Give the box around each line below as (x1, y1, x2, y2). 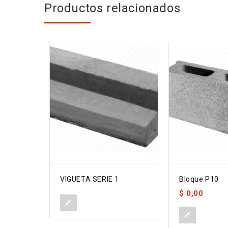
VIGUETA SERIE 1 (60, 175, 119, 183)
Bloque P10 (179, 175, 219, 183)
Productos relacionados (44, 1, 181, 15)
